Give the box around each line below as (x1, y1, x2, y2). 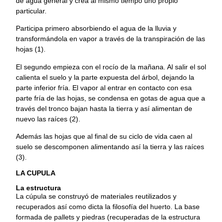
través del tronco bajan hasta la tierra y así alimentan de (16, 104, 192, 112)
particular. (16, 6, 47, 15)
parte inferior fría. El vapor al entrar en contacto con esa (16, 83, 192, 92)
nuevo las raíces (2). (16, 114, 80, 123)
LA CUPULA (16, 169, 55, 177)
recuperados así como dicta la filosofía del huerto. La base (16, 203, 200, 211)
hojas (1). (16, 45, 46, 54)
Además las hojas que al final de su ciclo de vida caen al (16, 132, 192, 140)
